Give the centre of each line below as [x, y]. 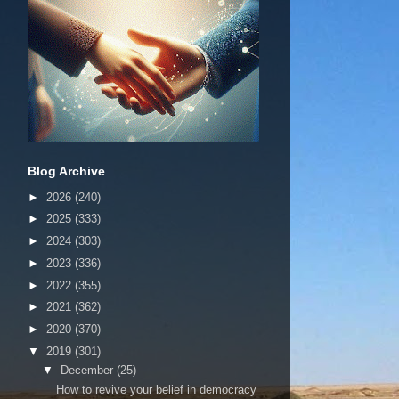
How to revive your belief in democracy [157, 389]
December [88, 370]
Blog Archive [66, 171]
